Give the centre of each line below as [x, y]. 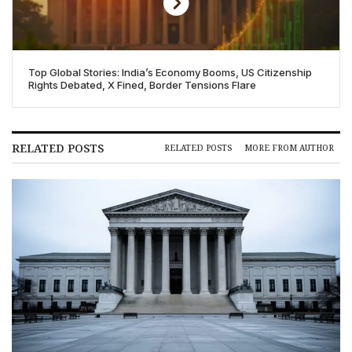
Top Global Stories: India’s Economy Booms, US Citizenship [170, 72]
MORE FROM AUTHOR [289, 148]
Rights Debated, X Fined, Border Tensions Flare [142, 84]
